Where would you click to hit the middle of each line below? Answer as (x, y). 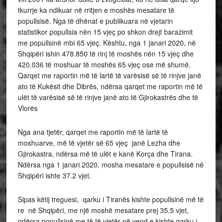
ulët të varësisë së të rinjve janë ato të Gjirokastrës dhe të (108, 97)
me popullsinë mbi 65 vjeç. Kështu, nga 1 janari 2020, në (107, 43)
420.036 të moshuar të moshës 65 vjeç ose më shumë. (104, 64)
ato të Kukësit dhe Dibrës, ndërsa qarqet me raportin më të (110, 86)
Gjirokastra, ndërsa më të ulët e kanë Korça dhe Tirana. (105, 154)
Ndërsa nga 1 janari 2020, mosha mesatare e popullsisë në (111, 165)
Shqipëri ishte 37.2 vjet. (55, 175)
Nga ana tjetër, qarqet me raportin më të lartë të (93, 132)
